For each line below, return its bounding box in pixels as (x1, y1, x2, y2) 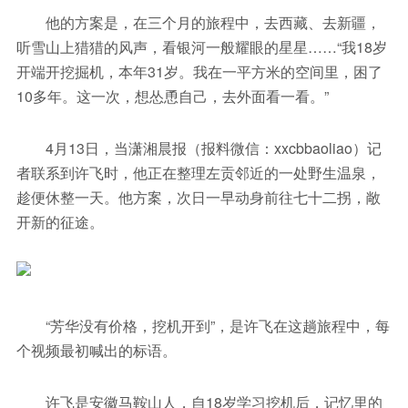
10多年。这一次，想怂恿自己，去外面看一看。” (15, 86, 329, 107)
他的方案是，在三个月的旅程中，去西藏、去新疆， (15, 12, 381, 34)
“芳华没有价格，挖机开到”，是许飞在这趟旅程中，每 (15, 315, 390, 337)
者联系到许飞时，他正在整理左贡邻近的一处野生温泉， (15, 162, 381, 184)
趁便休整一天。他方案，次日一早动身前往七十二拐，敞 (15, 187, 381, 209)
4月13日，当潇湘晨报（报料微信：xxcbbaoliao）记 (15, 138, 382, 159)
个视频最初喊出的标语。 (15, 340, 177, 362)
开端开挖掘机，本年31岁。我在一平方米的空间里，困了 (15, 61, 382, 83)
